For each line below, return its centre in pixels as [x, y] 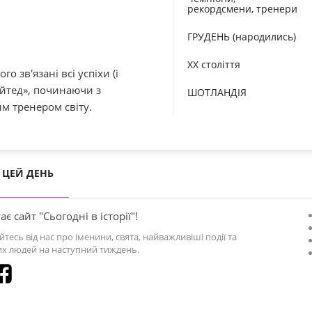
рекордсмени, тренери [242, 9]
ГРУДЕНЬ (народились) [242, 37]
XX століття [214, 64]
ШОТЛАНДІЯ [217, 92]
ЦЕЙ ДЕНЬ [28, 173]
